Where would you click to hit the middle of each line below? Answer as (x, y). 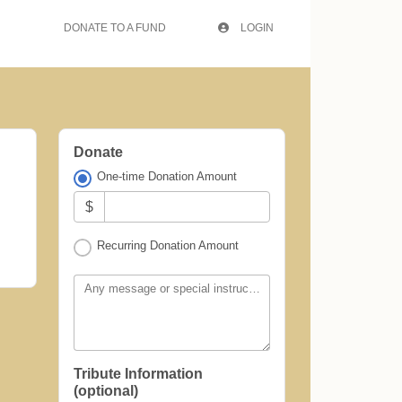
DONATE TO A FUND (115, 28)
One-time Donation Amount (167, 176)
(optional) (106, 391)
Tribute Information (138, 374)
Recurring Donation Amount (168, 246)
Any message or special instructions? (254, 289)
